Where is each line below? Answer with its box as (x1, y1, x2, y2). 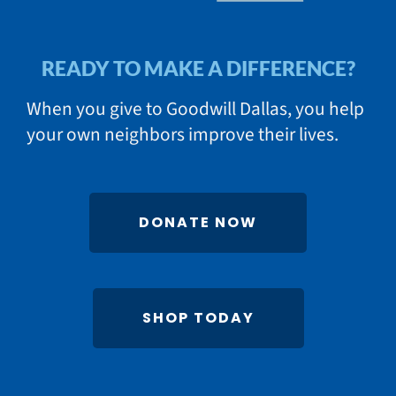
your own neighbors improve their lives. (26, 121, 339, 149)
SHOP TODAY (141, 308, 255, 329)
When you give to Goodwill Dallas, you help (26, 95, 364, 124)
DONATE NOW (139, 212, 257, 233)
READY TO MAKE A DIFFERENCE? (41, 56, 355, 81)
